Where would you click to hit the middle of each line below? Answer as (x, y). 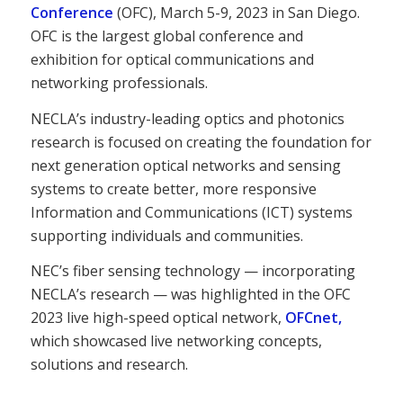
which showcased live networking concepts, (176, 341)
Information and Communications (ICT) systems (191, 212)
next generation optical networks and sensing (185, 165)
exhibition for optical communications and (172, 59)
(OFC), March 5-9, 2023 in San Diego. (236, 12)
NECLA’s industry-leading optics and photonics (187, 118)
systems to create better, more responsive (173, 188)
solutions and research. (109, 365)
